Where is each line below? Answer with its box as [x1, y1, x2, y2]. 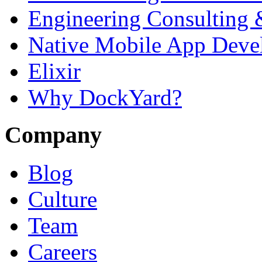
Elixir [28, 58, 81, 84]
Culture [28, 187, 97, 212]
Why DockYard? [28, 84, 182, 110]
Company [5, 122, 102, 149]
